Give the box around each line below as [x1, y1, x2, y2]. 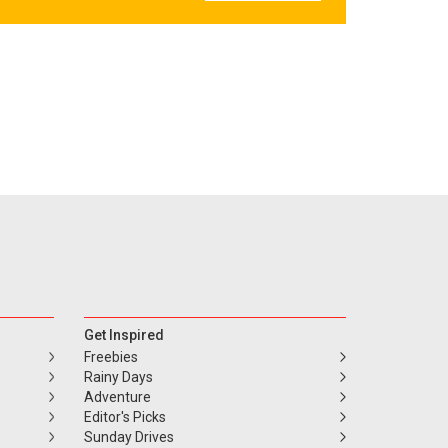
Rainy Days [83, 369, 153, 386]
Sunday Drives [83, 429, 174, 446]
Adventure [83, 389, 151, 406]
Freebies [83, 349, 138, 366]
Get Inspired [83, 327, 164, 344]
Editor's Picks [83, 409, 166, 426]
